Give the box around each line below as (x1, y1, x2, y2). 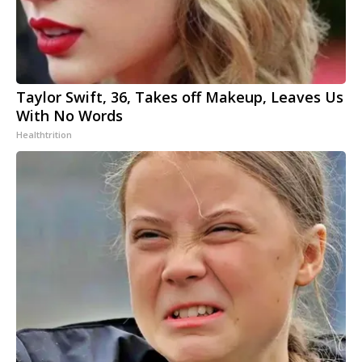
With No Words (16, 106, 123, 126)
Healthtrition (16, 128, 72, 141)
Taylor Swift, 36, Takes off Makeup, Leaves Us (16, 87, 343, 107)
